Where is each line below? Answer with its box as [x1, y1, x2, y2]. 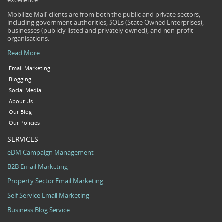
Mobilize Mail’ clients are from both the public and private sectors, [7, 10, 200, 19]
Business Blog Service [7, 205, 70, 215]
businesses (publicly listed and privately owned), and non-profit [7, 26, 193, 35]
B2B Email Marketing [7, 162, 68, 171]
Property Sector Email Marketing [7, 176, 103, 186]
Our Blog [8, 109, 32, 116]
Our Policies [8, 119, 40, 127]
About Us [8, 98, 33, 105]
